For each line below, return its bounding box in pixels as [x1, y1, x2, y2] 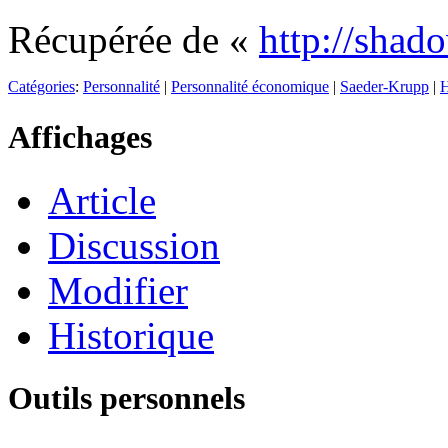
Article [48, 178, 156, 222]
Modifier [48, 268, 188, 312]
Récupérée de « [8, 18, 259, 62]
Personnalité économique [171, 78, 329, 96]
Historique [48, 313, 214, 357]
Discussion [48, 223, 220, 267]
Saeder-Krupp [340, 78, 429, 96]
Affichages [8, 118, 152, 155]
